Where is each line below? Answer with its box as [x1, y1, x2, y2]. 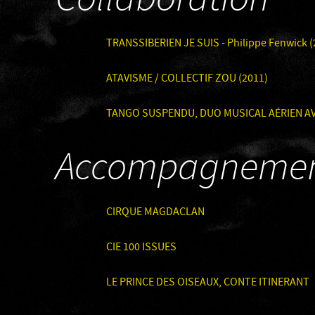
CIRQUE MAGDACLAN [106, 204, 205, 219]
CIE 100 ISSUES [106, 240, 176, 255]
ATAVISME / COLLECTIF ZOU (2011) [106, 71, 268, 86]
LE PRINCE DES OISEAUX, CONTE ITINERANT [106, 275, 309, 290]
